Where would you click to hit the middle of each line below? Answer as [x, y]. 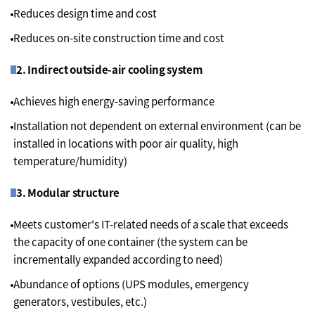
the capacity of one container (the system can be [130, 242]
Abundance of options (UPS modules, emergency [131, 284]
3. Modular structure [68, 193]
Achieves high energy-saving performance [114, 101]
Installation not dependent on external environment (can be [157, 126]
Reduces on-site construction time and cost [119, 38]
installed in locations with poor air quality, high [126, 143]
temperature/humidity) [70, 161]
